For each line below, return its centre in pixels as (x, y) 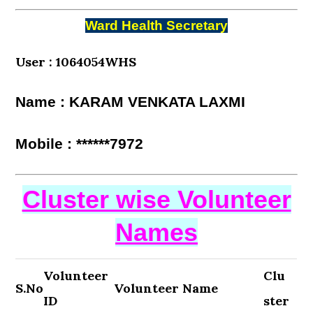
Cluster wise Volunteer (156, 199)
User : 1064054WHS (76, 62)
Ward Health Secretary (156, 26)
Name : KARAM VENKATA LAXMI (131, 102)
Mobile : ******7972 (80, 144)
